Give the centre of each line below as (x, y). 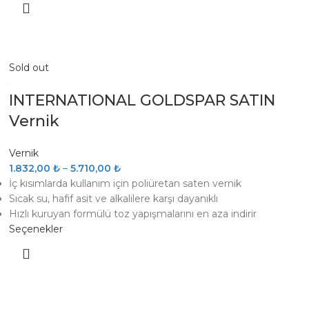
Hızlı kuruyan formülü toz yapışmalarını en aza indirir (133, 214)
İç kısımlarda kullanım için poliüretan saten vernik (126, 183)
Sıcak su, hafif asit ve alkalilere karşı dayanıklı (114, 199)
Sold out (29, 68)
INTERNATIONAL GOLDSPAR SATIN (142, 100)
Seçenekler (36, 229)
